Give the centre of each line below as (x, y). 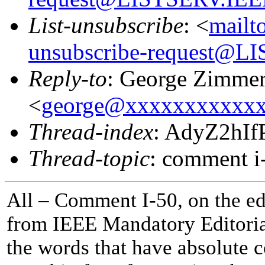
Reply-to (68, 78)
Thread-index (91, 131)
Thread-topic (89, 158)
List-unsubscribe (106, 25)
